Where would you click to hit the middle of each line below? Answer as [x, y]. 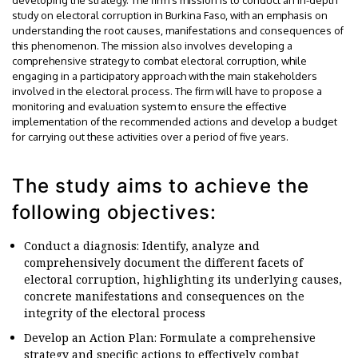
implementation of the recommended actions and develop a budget [175, 121]
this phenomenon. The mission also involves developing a [152, 45]
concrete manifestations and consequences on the [164, 296]
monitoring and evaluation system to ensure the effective [149, 106]
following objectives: [114, 212]
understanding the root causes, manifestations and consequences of [178, 30]
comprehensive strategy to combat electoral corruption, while [159, 60]
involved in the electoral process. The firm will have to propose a [167, 91]
